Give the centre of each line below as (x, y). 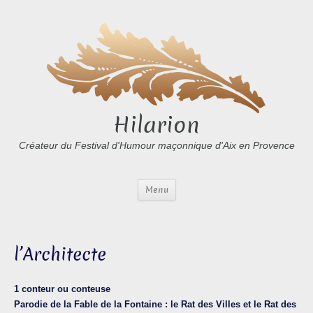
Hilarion (156, 125)
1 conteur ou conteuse (62, 289)
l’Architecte (60, 255)
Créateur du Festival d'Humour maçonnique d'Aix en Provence (156, 146)
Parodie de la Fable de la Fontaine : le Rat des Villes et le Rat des (155, 305)
